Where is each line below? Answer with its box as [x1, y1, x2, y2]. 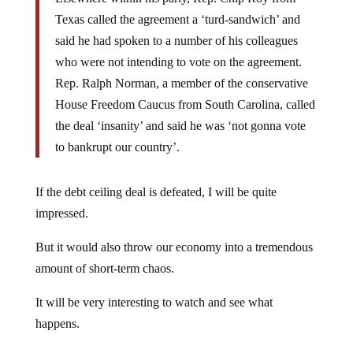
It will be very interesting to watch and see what [35, 295, 273, 310]
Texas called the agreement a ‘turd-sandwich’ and [54, 13, 300, 27]
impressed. [35, 206, 88, 221]
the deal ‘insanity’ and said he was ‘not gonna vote [54, 119, 306, 133]
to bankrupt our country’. [54, 140, 180, 154]
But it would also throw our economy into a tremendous [35, 240, 313, 255]
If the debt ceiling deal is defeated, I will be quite [35, 185, 277, 199]
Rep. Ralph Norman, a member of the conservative [54, 76, 308, 91]
